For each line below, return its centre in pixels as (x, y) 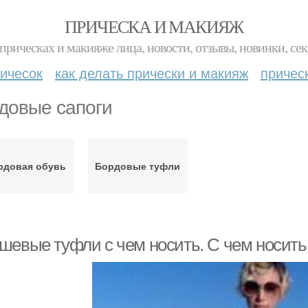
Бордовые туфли (138, 166)
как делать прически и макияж (152, 73)
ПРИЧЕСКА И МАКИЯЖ (154, 26)
